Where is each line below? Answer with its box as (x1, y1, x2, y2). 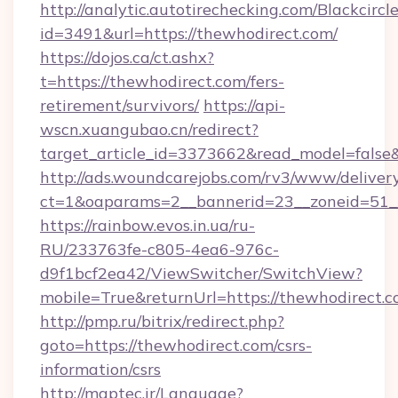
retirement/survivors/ (40, 95, 199, 115)
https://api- (203, 95, 285, 115)
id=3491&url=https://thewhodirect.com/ (40, 23, 338, 44)
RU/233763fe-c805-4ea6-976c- (40, 239, 279, 259)
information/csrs (40, 359, 161, 379)
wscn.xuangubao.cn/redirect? (40, 119, 259, 139)
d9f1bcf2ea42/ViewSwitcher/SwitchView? (40, 263, 362, 283)
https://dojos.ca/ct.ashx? (40, 47, 214, 68)
